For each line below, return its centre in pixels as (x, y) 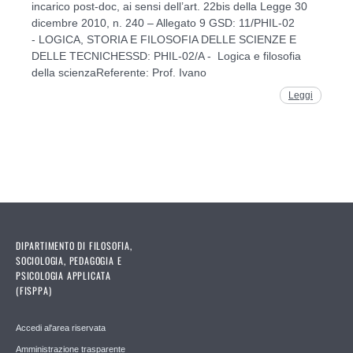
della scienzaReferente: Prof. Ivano (119, 72)
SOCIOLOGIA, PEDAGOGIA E (69, 261)
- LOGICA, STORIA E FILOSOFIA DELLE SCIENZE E (164, 39)
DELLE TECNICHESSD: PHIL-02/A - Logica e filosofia (166, 56)
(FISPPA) (34, 291)
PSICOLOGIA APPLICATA (64, 276)
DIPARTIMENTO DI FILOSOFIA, (74, 246)
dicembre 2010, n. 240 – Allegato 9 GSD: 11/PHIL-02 (163, 22)
